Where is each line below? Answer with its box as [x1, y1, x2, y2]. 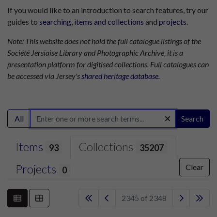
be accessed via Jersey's [7, 71, 81, 80]
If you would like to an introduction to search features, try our [7, 5, 208, 15]
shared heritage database [81, 71, 158, 80]
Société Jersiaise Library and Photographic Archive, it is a [7, 47, 183, 57]
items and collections [74, 16, 144, 26]
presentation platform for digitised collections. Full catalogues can [7, 59, 209, 69]
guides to [7, 16, 39, 26]
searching [39, 16, 71, 26]
